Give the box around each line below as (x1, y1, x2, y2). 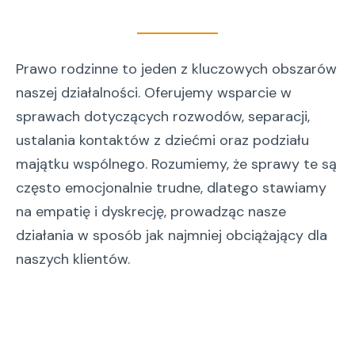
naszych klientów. (16, 250, 130, 269)
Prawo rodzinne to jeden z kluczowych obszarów (16, 59, 337, 78)
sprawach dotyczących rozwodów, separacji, (16, 107, 310, 126)
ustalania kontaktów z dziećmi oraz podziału (16, 131, 309, 150)
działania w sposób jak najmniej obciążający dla (16, 226, 327, 245)
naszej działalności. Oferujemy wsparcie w (16, 83, 292, 102)
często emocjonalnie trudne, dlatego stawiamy (16, 178, 326, 197)
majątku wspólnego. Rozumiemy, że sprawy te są (16, 155, 337, 174)
